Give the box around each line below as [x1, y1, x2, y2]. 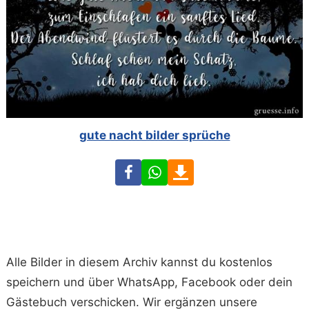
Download [193, 161, 249, 175]
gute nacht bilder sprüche [79, 128, 230, 142]
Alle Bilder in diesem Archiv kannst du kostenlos [6, 255, 273, 269]
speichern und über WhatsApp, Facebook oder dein [6, 275, 293, 289]
